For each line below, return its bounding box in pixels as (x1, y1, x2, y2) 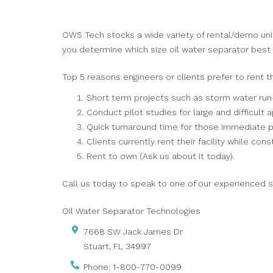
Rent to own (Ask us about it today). (87, 151, 235, 161)
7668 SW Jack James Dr (83, 227, 183, 236)
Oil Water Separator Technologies (62, 206, 200, 216)
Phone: (83, 262, 113, 272)
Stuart (83, 241, 109, 251)
